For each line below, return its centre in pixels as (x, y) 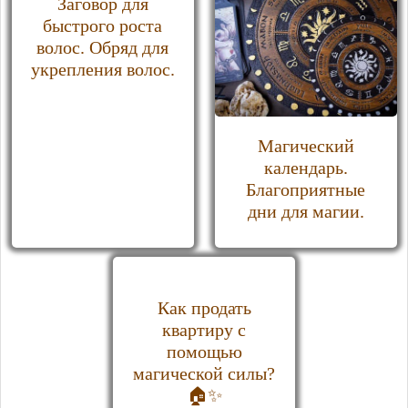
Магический (306, 146)
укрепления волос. (102, 70)
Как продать (204, 308)
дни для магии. (306, 212)
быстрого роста (102, 26)
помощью (204, 352)
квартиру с (204, 330)
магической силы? (204, 374)
